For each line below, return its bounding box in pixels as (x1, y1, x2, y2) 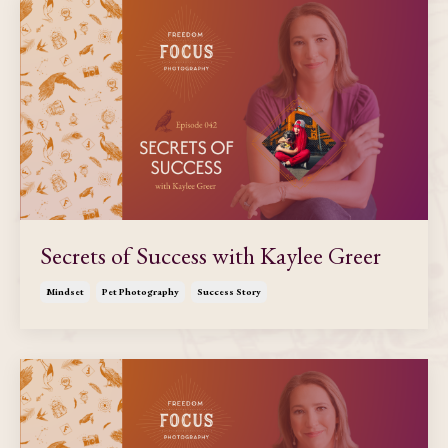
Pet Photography (102, 284, 179, 298)
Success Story (197, 284, 261, 298)
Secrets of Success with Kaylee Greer (40, 239, 381, 271)
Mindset (46, 284, 84, 298)
